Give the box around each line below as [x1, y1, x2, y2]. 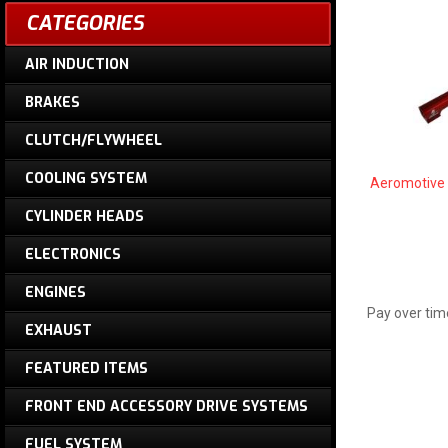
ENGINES [25, 283, 86, 302]
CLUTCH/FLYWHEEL [25, 131, 162, 150]
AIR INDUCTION [25, 55, 129, 74]
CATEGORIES [26, 10, 143, 37]
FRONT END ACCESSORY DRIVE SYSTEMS [25, 397, 308, 416]
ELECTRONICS [25, 245, 121, 264]
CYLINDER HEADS [25, 207, 144, 226]
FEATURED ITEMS [25, 359, 148, 378]
